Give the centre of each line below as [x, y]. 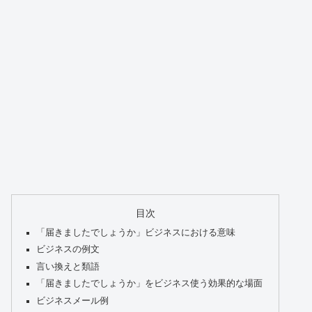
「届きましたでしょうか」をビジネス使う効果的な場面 [150, 284]
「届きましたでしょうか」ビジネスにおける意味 [136, 232]
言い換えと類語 [68, 266]
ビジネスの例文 [68, 250]
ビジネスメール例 [73, 301]
